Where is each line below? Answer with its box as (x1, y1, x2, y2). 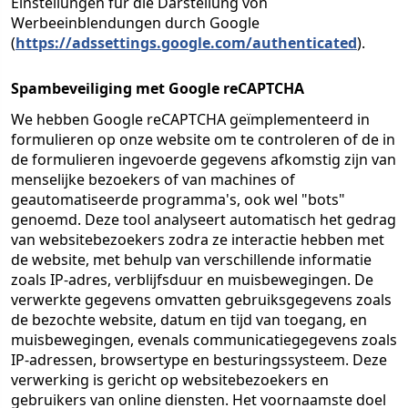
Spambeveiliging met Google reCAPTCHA (11, 78, 304, 98)
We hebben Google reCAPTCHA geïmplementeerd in (11, 109, 370, 129)
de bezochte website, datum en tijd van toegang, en (11, 310, 367, 330)
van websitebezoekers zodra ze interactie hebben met (11, 229, 384, 250)
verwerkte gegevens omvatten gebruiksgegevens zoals (11, 290, 392, 310)
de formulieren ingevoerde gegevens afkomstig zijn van (11, 149, 396, 169)
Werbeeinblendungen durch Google (11, 13, 260, 33)
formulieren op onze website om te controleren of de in (11, 129, 395, 149)
